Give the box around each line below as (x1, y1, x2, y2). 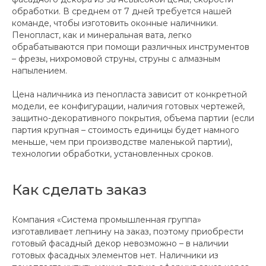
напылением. (12, 65, 67, 77)
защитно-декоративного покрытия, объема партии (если (12, 113, 254, 124)
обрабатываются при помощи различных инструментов (12, 42, 249, 53)
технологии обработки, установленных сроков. (12, 148, 213, 160)
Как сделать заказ (12, 181, 147, 199)
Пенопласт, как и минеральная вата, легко (12, 30, 192, 41)
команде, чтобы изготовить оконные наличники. (12, 18, 218, 29)
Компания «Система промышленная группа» (12, 214, 201, 226)
